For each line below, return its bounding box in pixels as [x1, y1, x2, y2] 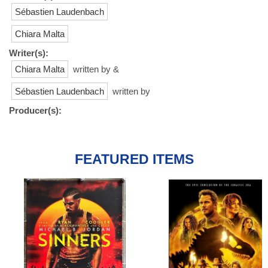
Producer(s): [9, 105, 62, 115]
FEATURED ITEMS [74, 151, 194, 167]
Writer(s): [9, 47, 48, 58]
